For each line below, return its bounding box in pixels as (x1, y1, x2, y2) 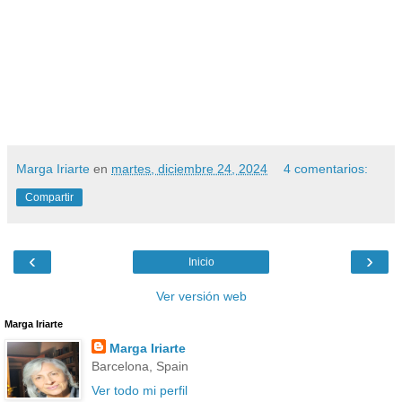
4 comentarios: (284, 161, 369, 176)
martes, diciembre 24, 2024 (111, 161, 267, 176)
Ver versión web (155, 288, 247, 303)
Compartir (25, 190, 74, 204)
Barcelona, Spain (91, 358, 188, 373)
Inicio (188, 255, 214, 268)
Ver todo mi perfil (91, 382, 188, 398)
